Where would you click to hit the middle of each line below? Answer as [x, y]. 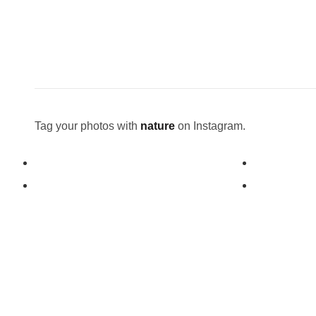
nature [157, 126]
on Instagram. [210, 126]
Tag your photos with [87, 126]
